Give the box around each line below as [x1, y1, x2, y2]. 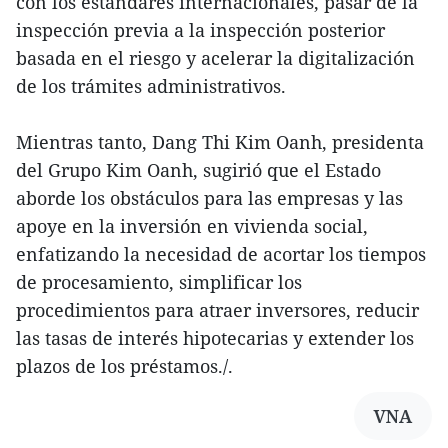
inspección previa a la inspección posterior [16, 18, 385, 43]
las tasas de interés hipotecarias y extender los [16, 326, 414, 351]
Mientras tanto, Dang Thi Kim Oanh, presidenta [16, 130, 424, 155]
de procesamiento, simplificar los [16, 270, 302, 295]
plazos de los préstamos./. [16, 354, 233, 379]
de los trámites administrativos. [16, 74, 286, 99]
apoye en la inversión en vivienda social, [16, 214, 368, 239]
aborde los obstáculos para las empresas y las [16, 186, 403, 211]
